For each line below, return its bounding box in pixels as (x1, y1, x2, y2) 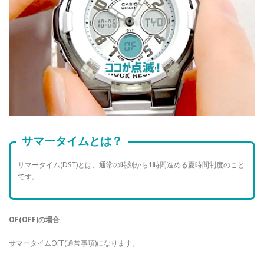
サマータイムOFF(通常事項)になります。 (9, 238, 139, 249)
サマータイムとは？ (22, 133, 123, 149)
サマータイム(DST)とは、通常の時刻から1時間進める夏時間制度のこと (18, 159, 245, 170)
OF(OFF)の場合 (9, 214, 60, 225)
